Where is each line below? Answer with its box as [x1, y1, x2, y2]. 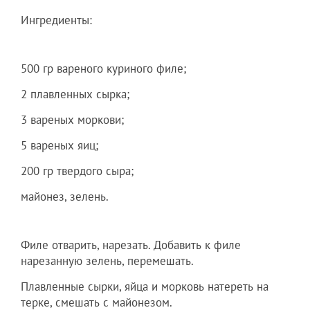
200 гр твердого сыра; [21, 163, 134, 179]
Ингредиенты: [21, 12, 92, 28]
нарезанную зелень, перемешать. [21, 253, 194, 268]
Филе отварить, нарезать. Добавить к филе [21, 237, 241, 253]
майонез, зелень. [21, 188, 109, 204]
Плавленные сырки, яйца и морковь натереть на [21, 278, 268, 294]
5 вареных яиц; [21, 137, 98, 153]
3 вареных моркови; [21, 111, 124, 127]
